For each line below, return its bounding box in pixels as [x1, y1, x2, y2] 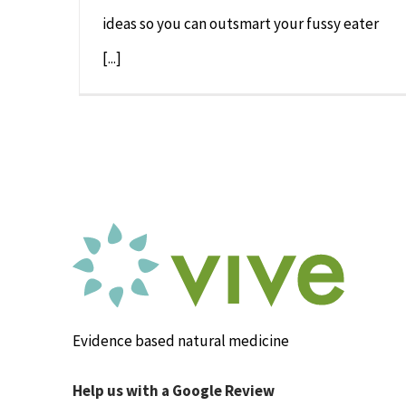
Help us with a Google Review [72, 381, 275, 401]
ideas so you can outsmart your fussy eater [102, 14, 379, 34]
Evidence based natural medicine [72, 331, 289, 352]
